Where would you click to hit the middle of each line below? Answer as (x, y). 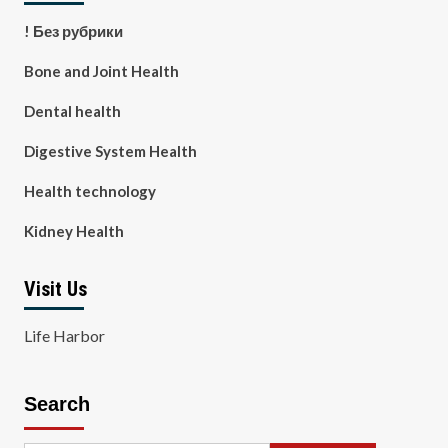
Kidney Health (73, 231)
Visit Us (55, 289)
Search (56, 404)
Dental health (72, 111)
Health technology (89, 191)
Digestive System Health (110, 151)
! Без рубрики (73, 31)
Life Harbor (64, 335)
